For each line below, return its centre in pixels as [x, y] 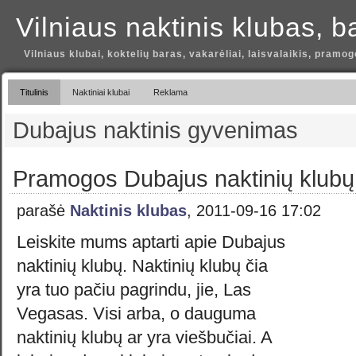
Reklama [170, 92]
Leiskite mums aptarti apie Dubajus [151, 242]
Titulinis [34, 92]
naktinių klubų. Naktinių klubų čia [142, 266]
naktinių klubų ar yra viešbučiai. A [144, 337]
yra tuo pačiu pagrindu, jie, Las [134, 290]
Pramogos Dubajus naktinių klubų [184, 179]
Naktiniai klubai [101, 92]
